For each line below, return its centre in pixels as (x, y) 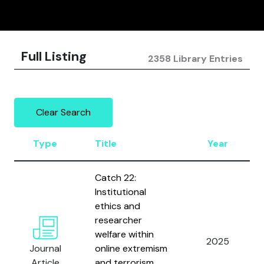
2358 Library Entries (195, 59)
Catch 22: (115, 178)
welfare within (124, 234)
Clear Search (63, 112)
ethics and (118, 206)
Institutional (121, 192)
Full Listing (54, 57)
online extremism (131, 248)
